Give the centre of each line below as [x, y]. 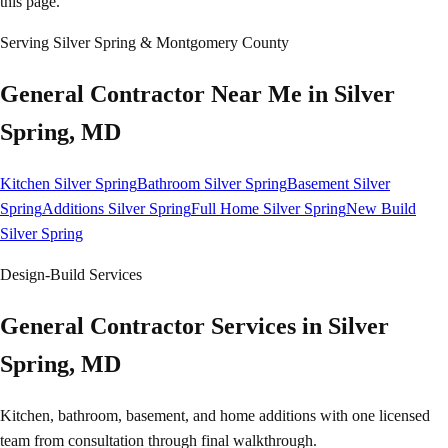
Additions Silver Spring [116, 209]
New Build [381, 209]
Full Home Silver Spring [268, 209]
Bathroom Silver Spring [212, 184]
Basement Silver [338, 184]
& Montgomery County [212, 43]
